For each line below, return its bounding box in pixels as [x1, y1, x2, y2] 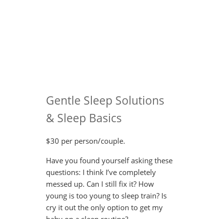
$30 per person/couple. [46, 136, 125, 146]
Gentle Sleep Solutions [46, 92, 164, 108]
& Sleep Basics [46, 110, 122, 126]
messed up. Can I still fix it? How [46, 179, 154, 189]
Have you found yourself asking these [46, 155, 173, 166]
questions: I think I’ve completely [46, 167, 156, 177]
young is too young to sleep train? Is [46, 191, 167, 201]
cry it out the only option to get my [46, 202, 163, 213]
